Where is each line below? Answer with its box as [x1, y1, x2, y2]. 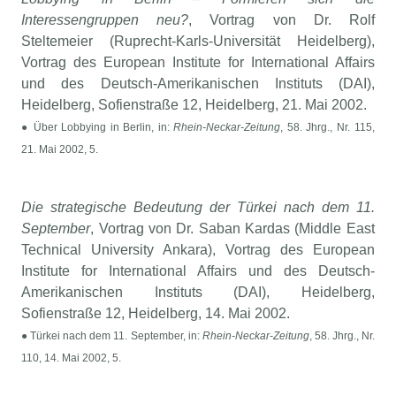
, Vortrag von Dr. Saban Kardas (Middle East [90, 221, 375, 237]
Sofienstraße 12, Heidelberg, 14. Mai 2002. [21, 306, 291, 322]
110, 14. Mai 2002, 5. [21, 352, 122, 365]
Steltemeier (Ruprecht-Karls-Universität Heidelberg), [21, 34, 375, 49]
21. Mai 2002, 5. [21, 143, 99, 156]
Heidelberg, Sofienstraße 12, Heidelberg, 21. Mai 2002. [21, 97, 368, 113]
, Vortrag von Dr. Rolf [188, 12, 375, 28]
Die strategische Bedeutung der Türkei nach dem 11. [21, 200, 375, 216]
